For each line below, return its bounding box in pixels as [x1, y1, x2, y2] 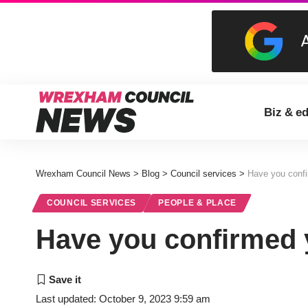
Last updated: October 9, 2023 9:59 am [36, 293, 210, 305]
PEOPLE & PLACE [158, 199, 237, 207]
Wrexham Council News [36, 168, 131, 179]
